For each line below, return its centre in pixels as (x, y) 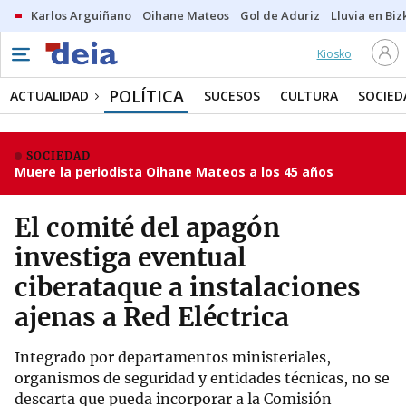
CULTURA (309, 96)
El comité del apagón (147, 227)
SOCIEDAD (58, 155)
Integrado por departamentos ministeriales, (173, 357)
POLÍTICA (146, 96)
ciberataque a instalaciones (188, 287)
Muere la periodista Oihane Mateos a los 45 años (174, 172)
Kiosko (334, 54)
